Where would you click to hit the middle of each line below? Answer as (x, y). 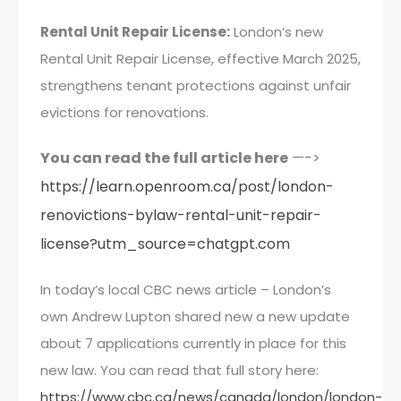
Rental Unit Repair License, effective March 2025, (200, 59)
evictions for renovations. (124, 112)
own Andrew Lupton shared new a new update (195, 316)
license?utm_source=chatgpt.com (165, 244)
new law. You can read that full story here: (179, 370)
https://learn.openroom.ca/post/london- (187, 187)
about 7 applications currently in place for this (193, 343)
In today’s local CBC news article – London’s (186, 290)
